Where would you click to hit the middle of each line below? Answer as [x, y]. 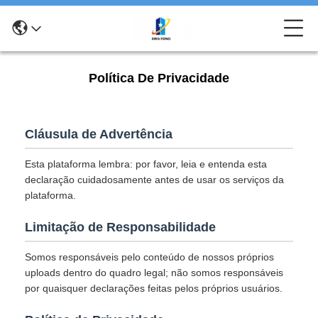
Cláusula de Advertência [99, 134]
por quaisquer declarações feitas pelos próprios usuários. [154, 288]
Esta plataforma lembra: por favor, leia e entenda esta [146, 164]
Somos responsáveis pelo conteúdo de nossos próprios [149, 257]
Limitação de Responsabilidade [120, 227]
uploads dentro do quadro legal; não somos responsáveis [154, 273]
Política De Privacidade [159, 78]
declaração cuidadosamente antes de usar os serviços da [154, 180]
